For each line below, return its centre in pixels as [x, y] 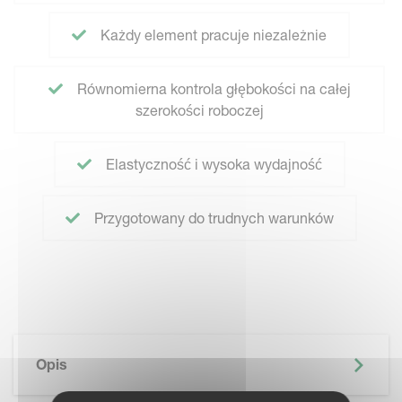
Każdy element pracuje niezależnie [212, 35]
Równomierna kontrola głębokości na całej [212, 89]
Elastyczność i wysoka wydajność [212, 164]
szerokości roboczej [199, 110]
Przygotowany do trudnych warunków [212, 218]
